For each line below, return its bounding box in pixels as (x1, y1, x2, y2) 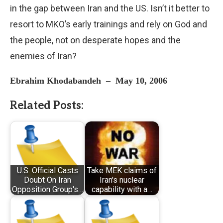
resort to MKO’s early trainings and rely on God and (10, 18, 207, 29)
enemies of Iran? (10, 50, 77, 61)
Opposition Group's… (11, 185, 83, 195)
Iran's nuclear (100, 175, 144, 185)
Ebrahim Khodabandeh (10, 75, 101, 86)
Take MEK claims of (87, 166, 157, 176)
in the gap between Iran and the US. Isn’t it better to (10, 2, 210, 13)
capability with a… (92, 185, 152, 195)
